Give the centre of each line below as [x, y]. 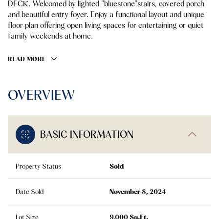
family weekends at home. [50, 36]
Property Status [38, 166]
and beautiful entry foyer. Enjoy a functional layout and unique [106, 14]
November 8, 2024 [138, 192]
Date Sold [30, 192]
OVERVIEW [42, 95]
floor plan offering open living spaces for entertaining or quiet [106, 25]
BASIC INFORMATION [87, 135]
